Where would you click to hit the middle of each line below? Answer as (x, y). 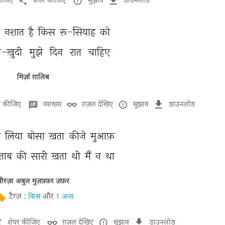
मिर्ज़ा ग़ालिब (33, 77)
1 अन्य (65, 197)
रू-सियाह (79, 32)
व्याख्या (52, 105)
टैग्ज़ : (19, 197)
